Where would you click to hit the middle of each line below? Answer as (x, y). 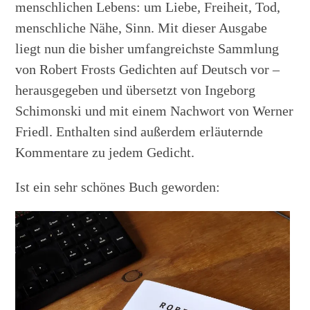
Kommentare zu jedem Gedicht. (105, 153)
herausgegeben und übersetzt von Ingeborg (136, 90)
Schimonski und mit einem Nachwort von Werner (155, 111)
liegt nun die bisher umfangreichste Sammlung (147, 49)
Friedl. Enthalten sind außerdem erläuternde (139, 132)
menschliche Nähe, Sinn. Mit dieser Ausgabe (142, 28)
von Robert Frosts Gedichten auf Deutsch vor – (148, 70)
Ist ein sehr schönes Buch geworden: (118, 187)
